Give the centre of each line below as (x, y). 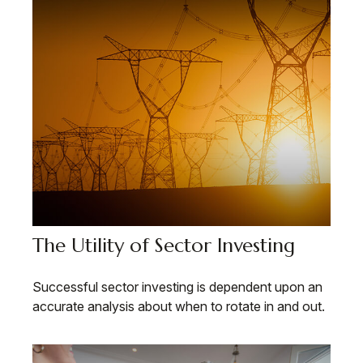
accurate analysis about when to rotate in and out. (179, 307)
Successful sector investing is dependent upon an (177, 287)
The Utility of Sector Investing (164, 246)
